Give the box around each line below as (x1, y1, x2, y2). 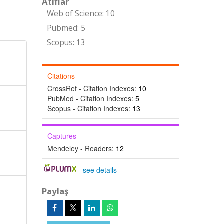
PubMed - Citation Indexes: (47, 93, 135, 103)
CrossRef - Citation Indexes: (47, 83, 138, 93)
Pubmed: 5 (46, 23, 85, 33)
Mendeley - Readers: (47, 143, 116, 153)
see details (83, 165, 117, 175)
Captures (47, 131, 76, 141)
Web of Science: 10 (46, 8, 115, 19)
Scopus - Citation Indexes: (47, 103, 132, 113)
